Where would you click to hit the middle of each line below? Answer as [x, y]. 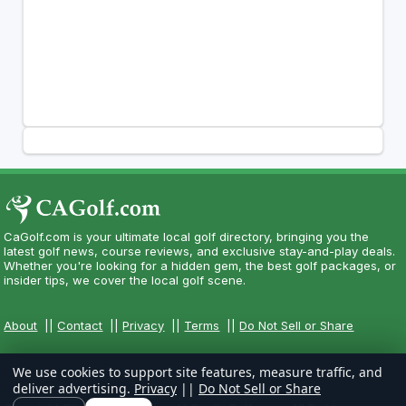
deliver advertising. [73, 388]
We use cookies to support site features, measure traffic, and [198, 372]
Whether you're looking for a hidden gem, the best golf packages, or [200, 265]
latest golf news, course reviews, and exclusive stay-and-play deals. [200, 251]
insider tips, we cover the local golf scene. [125, 280]
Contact [80, 325]
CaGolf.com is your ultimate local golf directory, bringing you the [187, 236]
